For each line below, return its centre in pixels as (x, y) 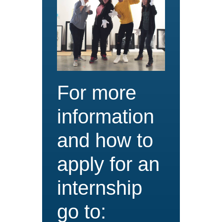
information (106, 116)
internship (100, 188)
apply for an (108, 164)
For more (97, 92)
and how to (105, 140)
